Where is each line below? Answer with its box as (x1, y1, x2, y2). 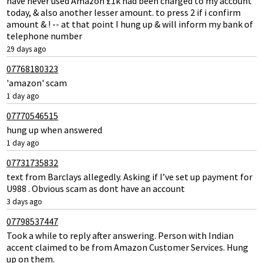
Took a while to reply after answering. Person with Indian (6, 229, 234, 241)
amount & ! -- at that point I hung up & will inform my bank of (6, 18, 254, 30)
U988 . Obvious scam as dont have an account (6, 182, 186, 194)
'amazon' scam (6, 76, 68, 89)
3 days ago (6, 196, 43, 207)
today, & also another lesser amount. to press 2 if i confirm (6, 6, 241, 18)
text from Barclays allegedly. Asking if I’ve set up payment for (6, 170, 253, 183)
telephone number (6, 29, 83, 42)
